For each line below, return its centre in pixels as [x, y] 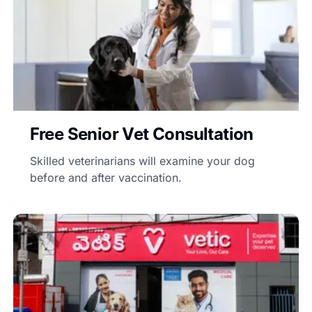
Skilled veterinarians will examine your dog [142, 161]
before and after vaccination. [106, 177]
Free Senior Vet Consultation [141, 134]
